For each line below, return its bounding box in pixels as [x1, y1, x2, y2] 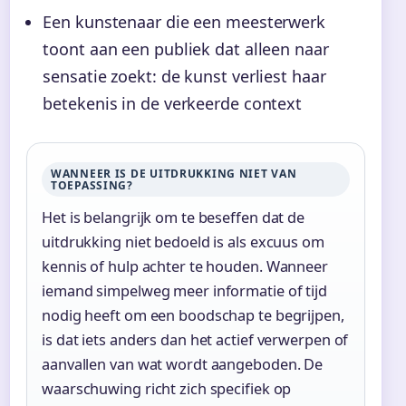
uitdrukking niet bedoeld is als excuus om [42, 231, 324, 252]
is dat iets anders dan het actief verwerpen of [42, 329, 349, 350]
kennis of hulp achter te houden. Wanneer [42, 256, 328, 276]
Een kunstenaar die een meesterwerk [43, 10, 325, 33]
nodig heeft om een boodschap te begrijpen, [42, 304, 344, 325]
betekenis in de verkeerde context [43, 92, 303, 114]
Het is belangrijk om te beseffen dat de [42, 207, 305, 227]
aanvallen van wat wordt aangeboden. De [42, 353, 324, 374]
